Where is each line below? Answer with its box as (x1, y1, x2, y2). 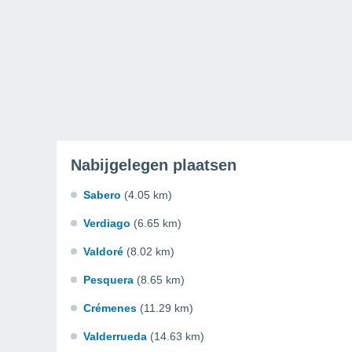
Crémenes (83, 302, 137, 314)
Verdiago (83, 217, 130, 229)
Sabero (83, 189, 121, 201)
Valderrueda (83, 330, 147, 343)
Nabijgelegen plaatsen (71, 156, 236, 174)
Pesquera (83, 273, 134, 286)
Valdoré (83, 245, 123, 258)
